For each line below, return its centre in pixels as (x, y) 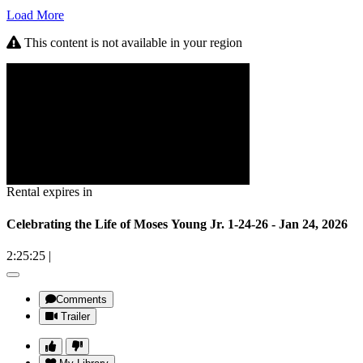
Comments (81, 299)
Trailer (75, 316)
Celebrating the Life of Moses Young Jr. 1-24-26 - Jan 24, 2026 (177, 224)
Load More (35, 15)
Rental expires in (49, 192)
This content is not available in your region (132, 43)
